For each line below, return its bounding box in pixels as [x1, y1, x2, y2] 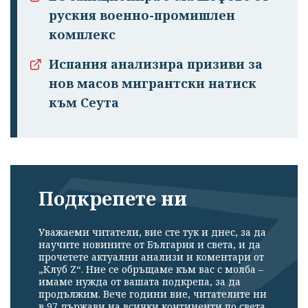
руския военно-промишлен [49, 7, 235, 24]
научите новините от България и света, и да [38, 237, 261, 251]
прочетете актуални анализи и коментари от [38, 250, 264, 263]
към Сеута [49, 94, 119, 111]
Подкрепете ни [38, 186, 187, 212]
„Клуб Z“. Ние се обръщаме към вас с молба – [38, 262, 263, 276]
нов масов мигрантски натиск [49, 75, 256, 92]
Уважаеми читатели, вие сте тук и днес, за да [38, 225, 266, 239]
